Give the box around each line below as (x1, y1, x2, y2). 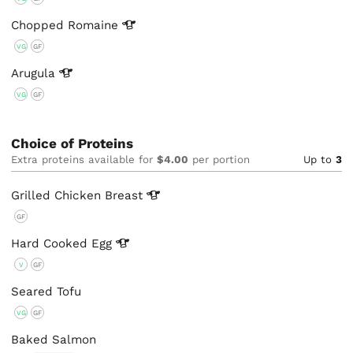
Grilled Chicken (11, 188, 106, 203)
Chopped (11, 18, 69, 33)
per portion (188, 154, 251, 166)
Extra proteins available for (11, 154, 158, 166)
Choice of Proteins (11, 136, 134, 152)
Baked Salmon (11, 333, 97, 347)
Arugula (11, 66, 60, 81)
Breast (105, 188, 147, 203)
